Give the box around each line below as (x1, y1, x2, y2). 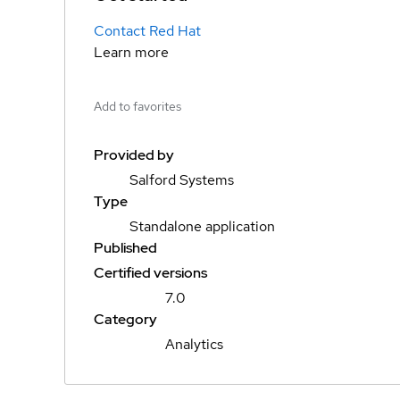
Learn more (94, 42, 169, 62)
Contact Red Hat (94, 21, 201, 40)
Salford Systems (129, 171, 234, 189)
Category (94, 310, 157, 329)
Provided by (94, 146, 174, 164)
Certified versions (94, 263, 207, 282)
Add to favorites (94, 98, 181, 114)
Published (94, 238, 157, 257)
